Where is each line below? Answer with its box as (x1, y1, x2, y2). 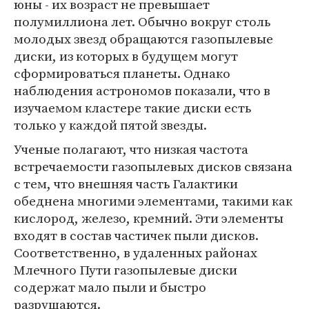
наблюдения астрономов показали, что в (14, 81, 270, 99)
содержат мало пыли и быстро (14, 278, 206, 296)
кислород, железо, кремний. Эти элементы (14, 209, 283, 227)
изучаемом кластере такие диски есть (14, 99, 251, 117)
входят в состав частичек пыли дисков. (14, 226, 259, 244)
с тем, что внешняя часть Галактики (14, 175, 238, 192)
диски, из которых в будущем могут (14, 47, 238, 65)
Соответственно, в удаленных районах (14, 243, 257, 261)
